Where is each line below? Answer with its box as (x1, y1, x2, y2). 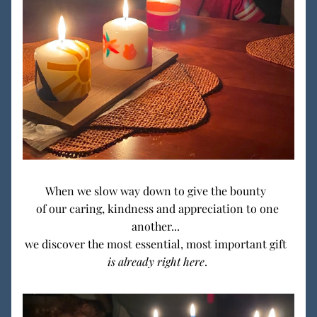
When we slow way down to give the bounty (45, 183, 272, 198)
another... (132, 219, 185, 234)
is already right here (107, 254, 204, 269)
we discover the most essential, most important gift (25, 236, 292, 251)
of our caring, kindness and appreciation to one (35, 201, 279, 216)
